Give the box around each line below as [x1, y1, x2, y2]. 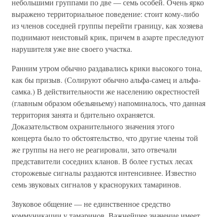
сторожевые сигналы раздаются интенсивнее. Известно [12, 168, 196, 178]
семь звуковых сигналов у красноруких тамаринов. [12, 179, 181, 190]
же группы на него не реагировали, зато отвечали [12, 144, 177, 155]
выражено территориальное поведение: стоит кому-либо [12, 9, 199, 19]
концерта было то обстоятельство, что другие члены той [12, 133, 198, 143]
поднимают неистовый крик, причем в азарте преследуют [12, 32, 204, 43]
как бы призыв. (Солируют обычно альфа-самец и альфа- [12, 75, 201, 85]
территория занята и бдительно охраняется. [12, 109, 155, 120]
